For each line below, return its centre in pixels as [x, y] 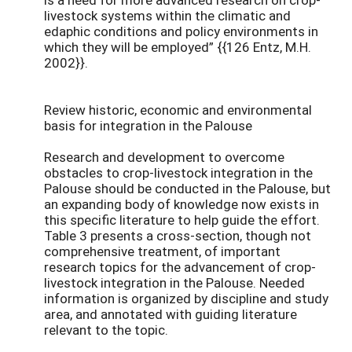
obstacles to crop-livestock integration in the [178, 172]
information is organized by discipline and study [186, 298]
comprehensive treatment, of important [162, 251]
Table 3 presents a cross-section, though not [178, 235]
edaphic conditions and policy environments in [181, 31]
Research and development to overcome [164, 156]
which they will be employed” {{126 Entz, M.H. [178, 46]
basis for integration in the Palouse [148, 125]
